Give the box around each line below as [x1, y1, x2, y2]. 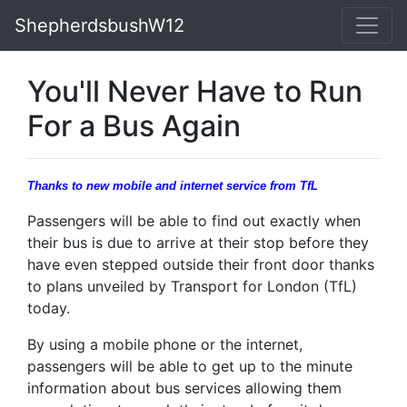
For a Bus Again [27, 108, 241, 144]
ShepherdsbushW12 [15, 15, 184, 36]
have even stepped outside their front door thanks [27, 255, 374, 273]
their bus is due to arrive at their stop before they [27, 233, 369, 252]
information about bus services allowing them [27, 379, 342, 397]
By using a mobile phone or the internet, [27, 335, 303, 353]
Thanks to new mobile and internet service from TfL [27, 179, 318, 193]
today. [27, 299, 70, 317]
